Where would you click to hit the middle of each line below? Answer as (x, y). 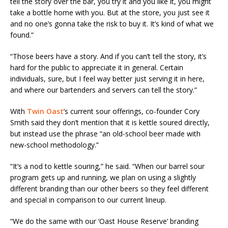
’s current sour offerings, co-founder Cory (132, 111)
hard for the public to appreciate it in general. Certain (97, 68)
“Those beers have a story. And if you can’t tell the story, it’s (108, 56)
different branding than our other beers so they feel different (109, 189)
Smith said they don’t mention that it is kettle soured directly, (110, 123)
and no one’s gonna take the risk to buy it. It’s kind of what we (112, 24)
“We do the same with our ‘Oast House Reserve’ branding (104, 221)
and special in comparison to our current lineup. (88, 200)
